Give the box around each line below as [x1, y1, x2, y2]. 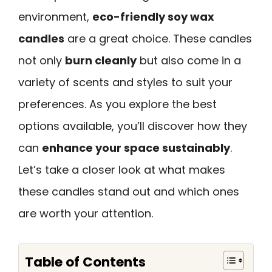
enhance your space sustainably [42, 140, 230, 155]
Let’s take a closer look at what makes [18, 162, 225, 177]
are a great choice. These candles [64, 31, 252, 46]
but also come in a [137, 53, 241, 68]
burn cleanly [65, 53, 137, 68]
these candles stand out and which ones [18, 184, 239, 199]
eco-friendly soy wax [92, 9, 214, 24]
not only [18, 53, 65, 68]
